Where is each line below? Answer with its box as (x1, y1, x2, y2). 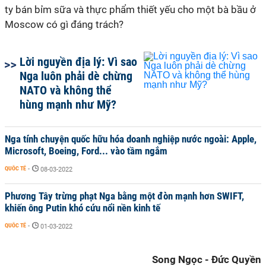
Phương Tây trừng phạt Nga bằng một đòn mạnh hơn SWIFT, (5, 190, 244, 202)
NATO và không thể (20, 83, 112, 97)
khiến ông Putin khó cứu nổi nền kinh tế (5, 202, 160, 214)
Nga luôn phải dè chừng (20, 69, 132, 83)
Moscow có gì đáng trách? (5, 18, 123, 30)
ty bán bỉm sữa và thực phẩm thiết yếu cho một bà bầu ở (5, 4, 256, 15)
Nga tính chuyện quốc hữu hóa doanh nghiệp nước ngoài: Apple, (5, 133, 256, 145)
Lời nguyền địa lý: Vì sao (20, 55, 137, 69)
